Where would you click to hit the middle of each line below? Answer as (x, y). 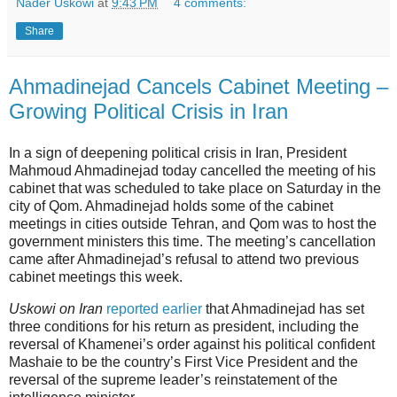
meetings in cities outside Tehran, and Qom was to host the (193, 224)
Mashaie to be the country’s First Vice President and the (183, 362)
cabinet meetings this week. (96, 277)
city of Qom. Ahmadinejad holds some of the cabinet (171, 206)
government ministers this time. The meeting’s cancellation (192, 242)
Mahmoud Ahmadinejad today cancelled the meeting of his (192, 171)
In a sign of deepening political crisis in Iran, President (178, 153)
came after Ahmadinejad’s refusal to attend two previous (184, 260)
